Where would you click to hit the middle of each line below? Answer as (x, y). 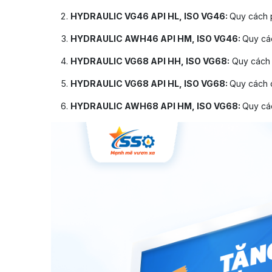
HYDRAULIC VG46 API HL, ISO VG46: (150, 16)
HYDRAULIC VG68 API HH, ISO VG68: (150, 61)
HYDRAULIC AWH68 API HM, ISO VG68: (156, 106)
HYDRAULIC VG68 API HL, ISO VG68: (150, 84)
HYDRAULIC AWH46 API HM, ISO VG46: (156, 39)
